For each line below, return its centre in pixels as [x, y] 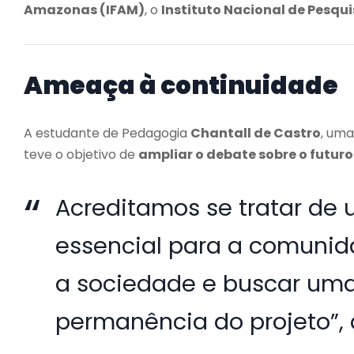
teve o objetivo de [81, 154]
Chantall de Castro [256, 133]
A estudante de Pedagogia [107, 133]
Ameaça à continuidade [181, 85]
